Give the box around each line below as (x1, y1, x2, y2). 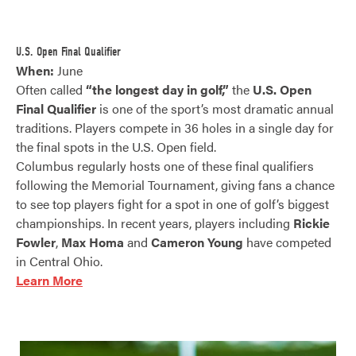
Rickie (293, 213, 330, 232)
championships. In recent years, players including (16, 213, 293, 232)
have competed (243, 232, 331, 251)
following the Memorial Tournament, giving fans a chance (16, 175, 335, 194)
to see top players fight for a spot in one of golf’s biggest (16, 194, 329, 213)
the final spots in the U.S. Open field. (16, 137, 216, 156)
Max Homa (61, 232, 124, 251)
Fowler (16, 232, 56, 251)
